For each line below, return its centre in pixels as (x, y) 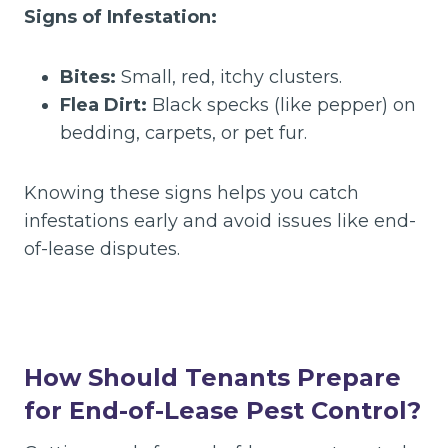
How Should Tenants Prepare (212, 377)
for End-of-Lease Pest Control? (222, 410)
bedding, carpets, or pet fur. (183, 133)
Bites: (88, 77)
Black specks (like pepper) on (281, 105)
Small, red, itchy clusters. (229, 77)
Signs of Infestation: (120, 17)
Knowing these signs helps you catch (191, 193)
